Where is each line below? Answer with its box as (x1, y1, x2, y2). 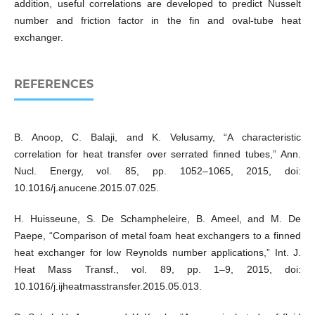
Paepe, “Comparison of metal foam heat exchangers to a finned (13, 230, 302, 242)
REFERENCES (13, 77, 94, 91)
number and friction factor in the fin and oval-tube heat (13, 15, 302, 27)
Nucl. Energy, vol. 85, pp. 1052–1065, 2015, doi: (13, 165, 302, 177)
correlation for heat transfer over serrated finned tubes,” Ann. (13, 148, 302, 160)
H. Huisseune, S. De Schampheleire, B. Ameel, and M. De (13, 213, 302, 225)
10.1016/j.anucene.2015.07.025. (13, 182, 159, 194)
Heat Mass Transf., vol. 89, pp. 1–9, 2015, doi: (13, 264, 302, 276)
